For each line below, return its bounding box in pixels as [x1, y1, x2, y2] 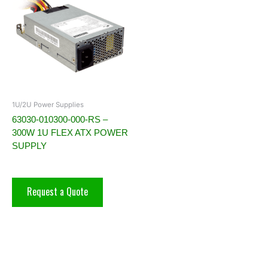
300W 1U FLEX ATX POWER [12, 127, 128, 138]
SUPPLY [12, 141, 47, 151]
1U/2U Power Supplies [12, 100, 84, 109]
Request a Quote [27, 184, 88, 199]
